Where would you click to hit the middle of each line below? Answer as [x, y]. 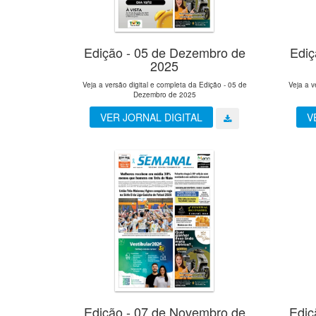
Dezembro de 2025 [164, 95]
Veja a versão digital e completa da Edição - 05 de [164, 85]
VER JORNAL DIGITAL [152, 117]
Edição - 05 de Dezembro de [164, 53]
